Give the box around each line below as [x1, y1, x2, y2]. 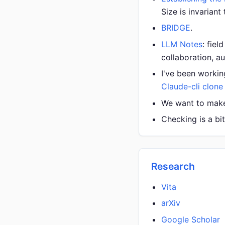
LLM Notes [161, 39, 202, 49]
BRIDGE [161, 23, 190, 33]
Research [151, 160, 195, 172]
